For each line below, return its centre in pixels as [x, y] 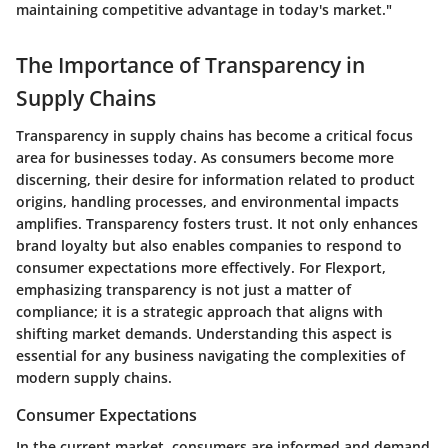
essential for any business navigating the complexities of [210, 356]
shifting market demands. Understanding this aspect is [204, 334]
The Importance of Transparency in [190, 64]
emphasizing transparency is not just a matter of [183, 290]
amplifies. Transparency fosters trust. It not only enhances [217, 224]
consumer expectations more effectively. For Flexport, [201, 268]
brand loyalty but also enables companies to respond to [209, 246]
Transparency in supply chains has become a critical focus [214, 136]
